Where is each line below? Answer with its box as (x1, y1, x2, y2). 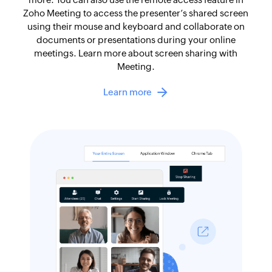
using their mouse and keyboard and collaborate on (27, 21, 245, 32)
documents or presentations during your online (36, 35, 236, 46)
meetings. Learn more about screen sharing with (34, 48, 238, 59)
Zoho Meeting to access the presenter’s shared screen (23, 8, 249, 19)
